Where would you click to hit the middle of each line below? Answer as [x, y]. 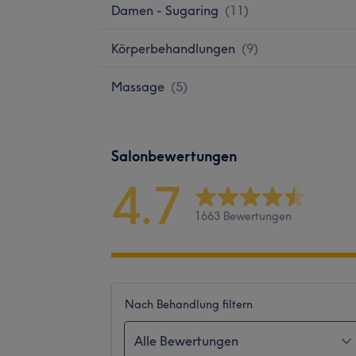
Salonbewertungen [174, 156]
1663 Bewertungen [243, 217]
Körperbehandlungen [173, 48]
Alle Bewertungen [186, 341]
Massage [138, 86]
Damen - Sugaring [165, 10]
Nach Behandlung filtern [189, 304]
